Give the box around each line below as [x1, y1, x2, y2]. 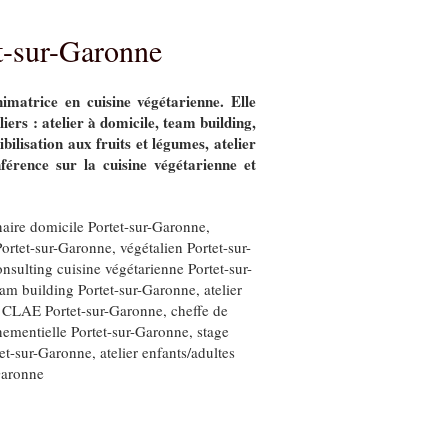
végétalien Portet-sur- [120, 237, 251, 257]
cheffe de [171, 300, 228, 320]
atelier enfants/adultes [100, 342, 235, 362]
